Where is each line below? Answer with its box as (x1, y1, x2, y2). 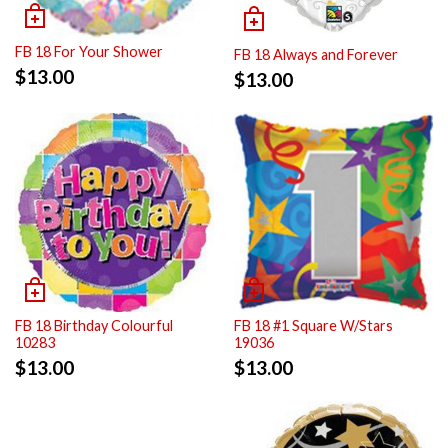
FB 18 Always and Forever (234, 46, 398, 64)
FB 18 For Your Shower (15, 43, 163, 61)
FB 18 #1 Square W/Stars (234, 317, 393, 335)
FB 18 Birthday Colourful (15, 317, 173, 335)
